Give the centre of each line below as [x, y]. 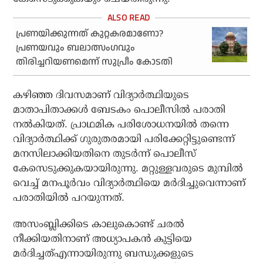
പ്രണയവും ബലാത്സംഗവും [76, 48]
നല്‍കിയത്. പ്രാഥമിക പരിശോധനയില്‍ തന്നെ [121, 124]
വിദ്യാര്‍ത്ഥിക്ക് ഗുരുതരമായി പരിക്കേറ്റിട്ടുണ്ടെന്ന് [124, 139]
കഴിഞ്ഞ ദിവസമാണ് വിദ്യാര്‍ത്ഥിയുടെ [101, 95]
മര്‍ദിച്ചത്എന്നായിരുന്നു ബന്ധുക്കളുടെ [104, 254]
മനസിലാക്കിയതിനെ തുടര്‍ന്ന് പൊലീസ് [105, 154]
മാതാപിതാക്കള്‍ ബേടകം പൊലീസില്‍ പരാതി [119, 110]
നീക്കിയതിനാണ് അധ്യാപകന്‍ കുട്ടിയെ [103, 239]
